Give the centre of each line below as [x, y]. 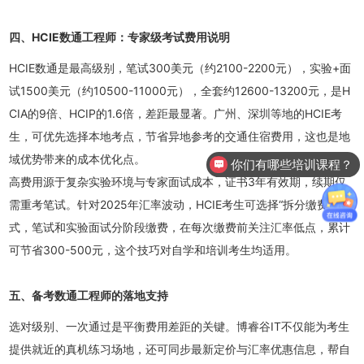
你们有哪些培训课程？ [292, 164]
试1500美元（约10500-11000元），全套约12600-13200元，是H [180, 91]
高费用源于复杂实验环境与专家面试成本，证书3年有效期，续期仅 [178, 182]
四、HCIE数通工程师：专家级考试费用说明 [120, 37]
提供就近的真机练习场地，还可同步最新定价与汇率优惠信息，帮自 [180, 349]
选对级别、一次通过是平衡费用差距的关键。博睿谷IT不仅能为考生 [180, 326]
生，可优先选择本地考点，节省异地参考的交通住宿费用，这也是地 [180, 136]
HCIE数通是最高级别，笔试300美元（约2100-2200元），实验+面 [180, 68]
